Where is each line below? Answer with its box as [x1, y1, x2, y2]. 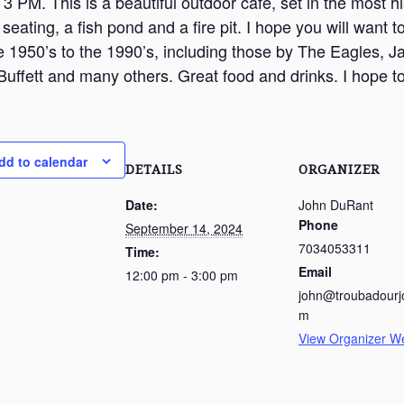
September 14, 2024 [125, 219, 243, 237]
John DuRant [298, 196, 373, 214]
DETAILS [125, 162, 183, 177]
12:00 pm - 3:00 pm [125, 266, 238, 284]
